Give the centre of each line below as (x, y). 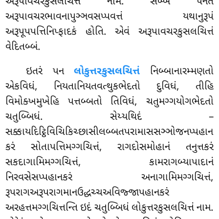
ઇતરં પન (50, 72)
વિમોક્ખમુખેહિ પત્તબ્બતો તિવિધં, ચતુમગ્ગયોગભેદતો (109, 102)
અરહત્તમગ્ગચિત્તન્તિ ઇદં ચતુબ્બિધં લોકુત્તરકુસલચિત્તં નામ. (109, 208)
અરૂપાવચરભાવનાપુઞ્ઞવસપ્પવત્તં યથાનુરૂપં (109, 17)
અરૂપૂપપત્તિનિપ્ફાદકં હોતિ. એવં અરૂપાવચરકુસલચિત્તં (109, 33)
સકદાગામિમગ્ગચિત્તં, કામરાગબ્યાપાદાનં (109, 163)
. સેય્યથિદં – (127, 118)
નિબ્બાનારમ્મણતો (177, 72)
